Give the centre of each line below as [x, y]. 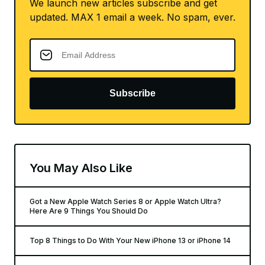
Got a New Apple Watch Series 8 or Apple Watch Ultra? [125, 201]
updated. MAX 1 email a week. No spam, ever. [132, 17]
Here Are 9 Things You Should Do [89, 211]
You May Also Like [81, 168]
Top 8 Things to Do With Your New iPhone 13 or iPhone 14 [130, 240]
